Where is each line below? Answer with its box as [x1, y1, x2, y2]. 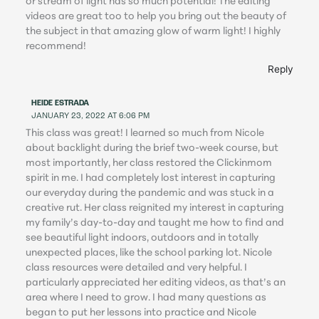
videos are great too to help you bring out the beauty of [26, 11, 287, 23]
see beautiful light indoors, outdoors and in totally [26, 232, 259, 244]
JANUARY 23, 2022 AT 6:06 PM [31, 113, 150, 121]
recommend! [26, 41, 87, 53]
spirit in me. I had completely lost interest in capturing [26, 172, 276, 184]
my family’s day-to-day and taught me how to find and [26, 217, 285, 229]
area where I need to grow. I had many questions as [26, 292, 267, 303]
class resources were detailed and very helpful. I [26, 262, 248, 273]
